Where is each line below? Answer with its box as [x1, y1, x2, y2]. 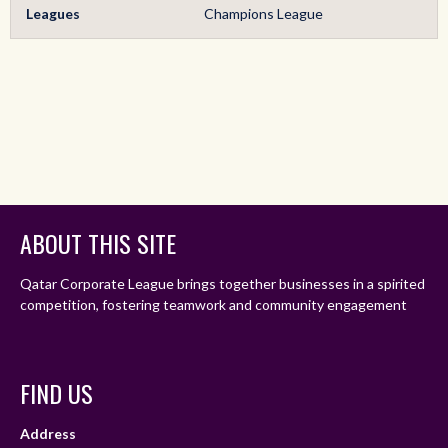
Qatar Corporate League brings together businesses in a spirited [20, 275, 425, 292]
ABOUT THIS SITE [20, 225, 176, 261]
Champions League [204, 5, 324, 22]
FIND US [20, 375, 93, 411]
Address [20, 425, 76, 442]
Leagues [26, 5, 80, 22]
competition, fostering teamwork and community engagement [20, 296, 407, 313]
